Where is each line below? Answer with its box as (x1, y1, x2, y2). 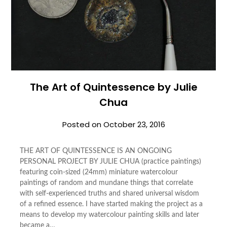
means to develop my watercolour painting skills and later (19, 211, 199, 218)
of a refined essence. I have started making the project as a (19, 200, 203, 208)
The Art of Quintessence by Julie (29, 80, 198, 94)
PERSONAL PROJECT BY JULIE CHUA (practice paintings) (19, 158, 201, 165)
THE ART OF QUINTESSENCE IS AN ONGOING (19, 147, 172, 155)
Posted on (62, 119, 103, 130)
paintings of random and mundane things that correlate (19, 179, 193, 186)
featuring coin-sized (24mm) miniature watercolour (19, 168, 178, 176)
